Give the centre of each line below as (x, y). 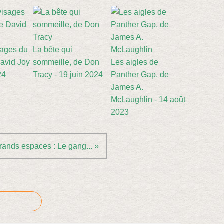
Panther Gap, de (140, 75)
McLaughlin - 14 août (148, 100)
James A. (127, 87)
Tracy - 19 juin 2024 (68, 75)
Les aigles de (135, 62)
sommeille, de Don (66, 62)
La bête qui (53, 50)
